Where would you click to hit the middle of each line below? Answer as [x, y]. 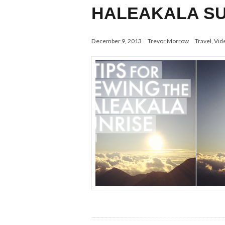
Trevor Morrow [168, 41]
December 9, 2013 [117, 41]
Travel [203, 41]
